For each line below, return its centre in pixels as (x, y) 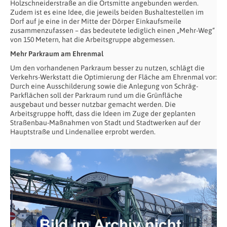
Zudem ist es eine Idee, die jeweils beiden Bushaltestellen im (107, 12)
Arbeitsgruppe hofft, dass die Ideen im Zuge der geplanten (103, 113)
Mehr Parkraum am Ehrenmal (57, 53)
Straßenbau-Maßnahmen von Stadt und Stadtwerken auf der (105, 122)
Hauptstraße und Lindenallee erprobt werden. (83, 131)
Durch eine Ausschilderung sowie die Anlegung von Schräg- (104, 86)
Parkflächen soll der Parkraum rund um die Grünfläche (96, 95)
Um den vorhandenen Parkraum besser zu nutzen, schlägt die (107, 68)
